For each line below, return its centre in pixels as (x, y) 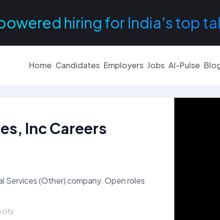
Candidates (78, 65)
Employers (124, 65)
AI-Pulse (184, 65)
